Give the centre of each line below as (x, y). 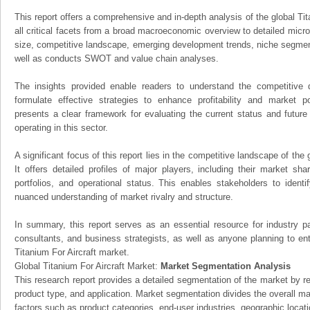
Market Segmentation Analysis (226, 266)
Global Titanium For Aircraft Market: (88, 266)
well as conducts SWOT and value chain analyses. (117, 58)
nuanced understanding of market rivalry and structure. (124, 197)
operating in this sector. (61, 128)
